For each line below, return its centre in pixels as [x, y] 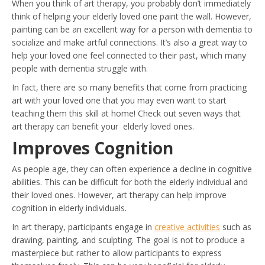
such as [236, 227]
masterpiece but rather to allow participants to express [117, 253]
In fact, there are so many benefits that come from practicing [129, 87]
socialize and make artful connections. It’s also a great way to [130, 42]
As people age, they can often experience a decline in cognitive [132, 169]
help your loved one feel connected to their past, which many [129, 55]
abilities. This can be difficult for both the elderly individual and [130, 182]
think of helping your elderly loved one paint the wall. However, [132, 16]
